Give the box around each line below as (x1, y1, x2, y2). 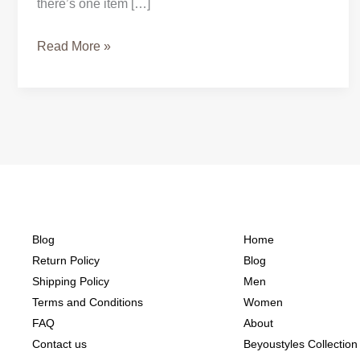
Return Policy (32, 254, 100, 268)
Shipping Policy (32, 275, 109, 288)
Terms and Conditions (32, 296, 143, 309)
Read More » (37, 39, 111, 54)
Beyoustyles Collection (243, 337, 358, 351)
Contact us (32, 337, 87, 351)
